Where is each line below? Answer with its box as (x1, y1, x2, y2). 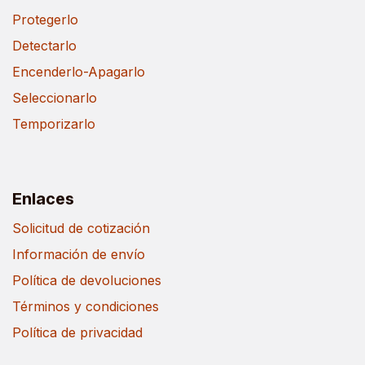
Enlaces (12, 188, 74, 209)
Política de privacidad (12, 323, 143, 341)
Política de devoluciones (12, 271, 161, 288)
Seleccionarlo (12, 89, 97, 106)
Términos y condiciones (12, 297, 159, 314)
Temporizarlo (12, 115, 95, 132)
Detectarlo (12, 37, 77, 54)
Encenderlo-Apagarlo (12, 63, 145, 80)
